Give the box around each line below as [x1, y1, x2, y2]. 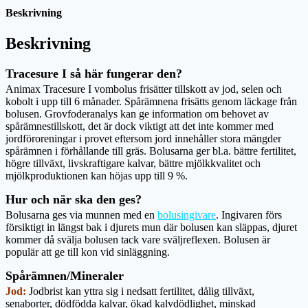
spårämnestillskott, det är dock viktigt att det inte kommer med [5, 120, 274, 132]
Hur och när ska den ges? [5, 192, 142, 206]
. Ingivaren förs [216, 208, 282, 221]
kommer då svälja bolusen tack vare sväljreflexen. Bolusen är [5, 233, 270, 245]
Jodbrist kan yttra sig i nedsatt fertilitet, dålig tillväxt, [26, 285, 254, 297]
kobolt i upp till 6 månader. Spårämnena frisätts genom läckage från [5, 95, 297, 107]
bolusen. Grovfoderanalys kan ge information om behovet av [5, 107, 269, 120]
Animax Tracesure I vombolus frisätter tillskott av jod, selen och [5, 82, 282, 95]
